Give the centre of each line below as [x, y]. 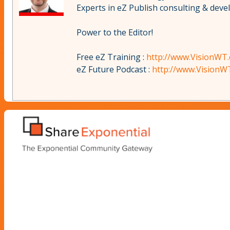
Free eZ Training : [111, 57]
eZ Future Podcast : [114, 70]
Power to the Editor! [115, 33]
